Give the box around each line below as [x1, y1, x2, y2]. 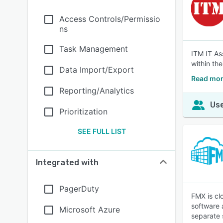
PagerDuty [59, 184, 99, 194]
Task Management [59, 44, 128, 54]
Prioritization [59, 107, 108, 116]
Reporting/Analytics [59, 86, 134, 96]
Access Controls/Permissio [59, 14, 160, 24]
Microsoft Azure [59, 205, 120, 215]
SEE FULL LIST [77, 127, 126, 135]
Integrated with [36, 158, 99, 167]
